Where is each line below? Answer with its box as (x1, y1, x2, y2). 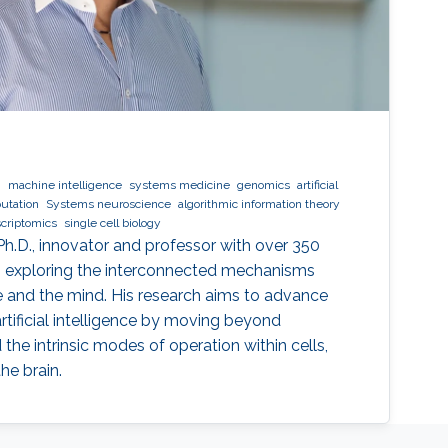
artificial (296, 178, 338, 193)
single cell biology (63, 216, 161, 231)
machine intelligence (7, 178, 122, 193)
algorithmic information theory (177, 197, 340, 212)
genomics (236, 178, 290, 193)
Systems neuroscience (45, 197, 171, 212)
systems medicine (128, 178, 230, 193)
